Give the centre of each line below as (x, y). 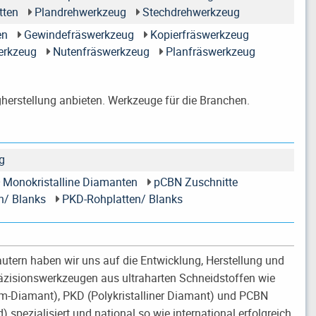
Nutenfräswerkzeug (101, 52)
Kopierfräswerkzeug (199, 35)
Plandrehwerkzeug (80, 12)
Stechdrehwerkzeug (191, 12)
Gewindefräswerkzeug (79, 35)
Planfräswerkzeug (210, 52)
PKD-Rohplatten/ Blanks (122, 199)
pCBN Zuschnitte (195, 182)
